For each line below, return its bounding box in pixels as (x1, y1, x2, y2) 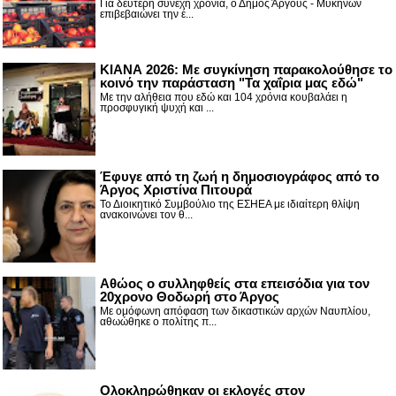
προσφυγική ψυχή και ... (100, 102, 214, 115)
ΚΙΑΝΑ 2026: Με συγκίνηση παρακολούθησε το (100, 62, 392, 78)
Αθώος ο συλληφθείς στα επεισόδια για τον (100, 276, 369, 292)
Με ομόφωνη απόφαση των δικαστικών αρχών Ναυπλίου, (100, 305, 370, 318)
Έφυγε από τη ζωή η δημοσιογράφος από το (100, 169, 379, 185)
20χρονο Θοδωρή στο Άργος (100, 289, 279, 305)
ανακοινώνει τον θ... (100, 209, 193, 222)
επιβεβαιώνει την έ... (100, 8, 194, 21)
